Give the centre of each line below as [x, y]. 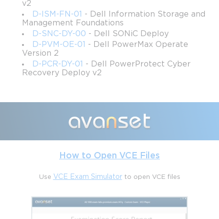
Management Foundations [73, 23]
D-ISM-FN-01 [57, 14]
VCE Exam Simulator [88, 177]
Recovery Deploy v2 [62, 73]
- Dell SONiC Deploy [128, 34]
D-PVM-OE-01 [59, 44]
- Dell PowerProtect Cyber [137, 64]
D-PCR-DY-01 [58, 64]
